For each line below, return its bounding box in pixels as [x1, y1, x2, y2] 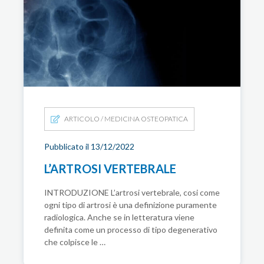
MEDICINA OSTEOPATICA [104, 114, 188, 124]
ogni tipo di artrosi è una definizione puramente [44, 200, 217, 210]
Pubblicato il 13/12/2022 [44, 141, 134, 152]
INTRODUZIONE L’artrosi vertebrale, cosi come [44, 187, 220, 198]
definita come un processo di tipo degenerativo [44, 225, 217, 235]
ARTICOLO [64, 114, 100, 124]
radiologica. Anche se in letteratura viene [44, 212, 194, 223]
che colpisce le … [44, 237, 105, 247]
